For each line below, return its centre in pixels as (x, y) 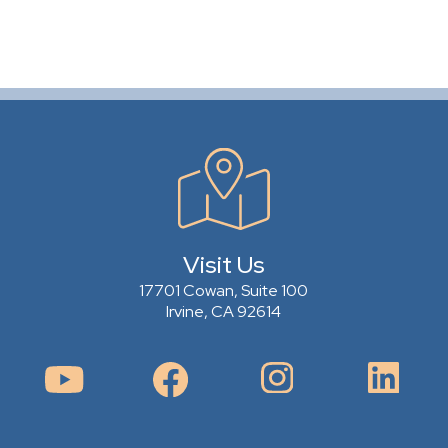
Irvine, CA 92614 (224, 311)
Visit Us (223, 264)
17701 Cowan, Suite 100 (224, 290)
